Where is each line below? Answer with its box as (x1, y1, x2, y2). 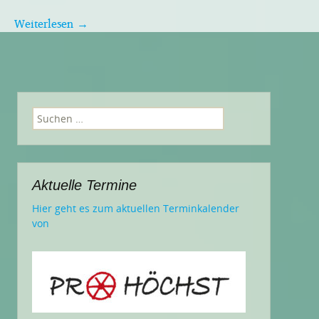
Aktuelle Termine (32, 177, 137, 194)
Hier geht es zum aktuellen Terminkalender (32, 202, 239, 216)
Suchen (31, 107, 67, 121)
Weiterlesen (14, 13, 77, 35)
